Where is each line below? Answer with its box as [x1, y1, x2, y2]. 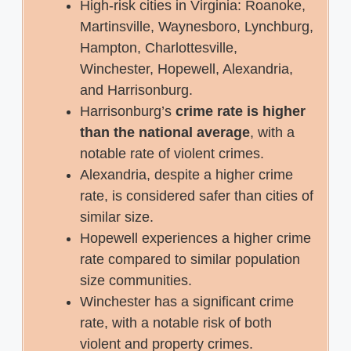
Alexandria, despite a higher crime [80, 166, 293, 183]
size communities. [80, 272, 192, 288]
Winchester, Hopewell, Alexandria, [80, 60, 293, 77]
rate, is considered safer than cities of [80, 187, 313, 204]
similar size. [80, 208, 154, 225]
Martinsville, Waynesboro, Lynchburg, [80, 18, 313, 34]
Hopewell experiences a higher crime [80, 230, 311, 246]
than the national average [80, 124, 250, 140]
